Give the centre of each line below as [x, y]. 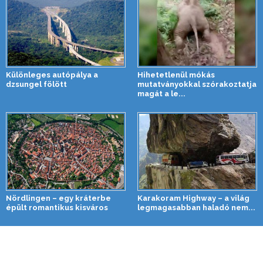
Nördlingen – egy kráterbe [58, 198]
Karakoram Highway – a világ [193, 198]
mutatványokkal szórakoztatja [197, 85]
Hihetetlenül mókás [176, 75]
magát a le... [161, 94]
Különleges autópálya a [52, 75]
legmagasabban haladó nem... [196, 208]
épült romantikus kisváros [57, 208]
